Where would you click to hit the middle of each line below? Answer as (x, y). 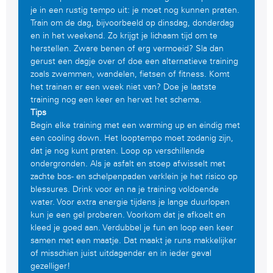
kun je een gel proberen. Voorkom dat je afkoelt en (128, 215)
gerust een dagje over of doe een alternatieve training (134, 62)
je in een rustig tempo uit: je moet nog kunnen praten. (135, 10)
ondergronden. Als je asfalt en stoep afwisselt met (128, 164)
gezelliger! (50, 266)
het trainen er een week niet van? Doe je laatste (123, 87)
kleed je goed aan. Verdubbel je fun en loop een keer (132, 228)
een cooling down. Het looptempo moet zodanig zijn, (132, 138)
